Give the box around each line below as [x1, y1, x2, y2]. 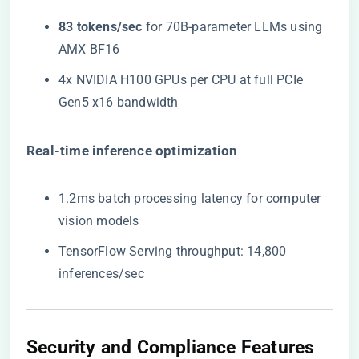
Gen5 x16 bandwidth [58, 95, 179, 110]
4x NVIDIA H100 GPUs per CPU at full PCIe [58, 72, 304, 87]
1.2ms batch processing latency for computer [58, 191, 321, 206]
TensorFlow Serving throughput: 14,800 [58, 244, 287, 259]
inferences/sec [58, 266, 144, 281]
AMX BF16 [58, 42, 120, 57]
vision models [58, 213, 139, 228]
